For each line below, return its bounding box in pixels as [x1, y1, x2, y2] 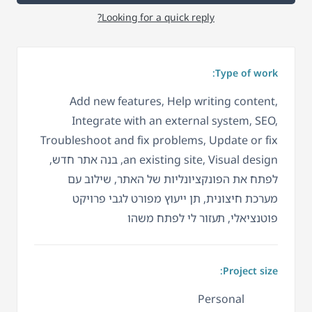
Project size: [223, 263, 278, 277]
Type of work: [215, 65, 278, 79]
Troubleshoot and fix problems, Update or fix [40, 132, 278, 148]
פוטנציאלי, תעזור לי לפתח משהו [127, 210, 278, 226]
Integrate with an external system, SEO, [72, 112, 278, 128]
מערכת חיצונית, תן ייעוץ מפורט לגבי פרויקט [72, 190, 278, 206]
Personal [198, 290, 244, 306]
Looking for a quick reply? [102, 10, 214, 24]
